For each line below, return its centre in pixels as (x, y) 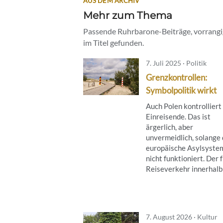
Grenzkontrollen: (176, 77)
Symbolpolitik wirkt (181, 90)
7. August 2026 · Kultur (182, 217)
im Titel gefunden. (113, 42)
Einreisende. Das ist (178, 116)
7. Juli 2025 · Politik (176, 63)
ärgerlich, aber (169, 127)
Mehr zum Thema (128, 15)
